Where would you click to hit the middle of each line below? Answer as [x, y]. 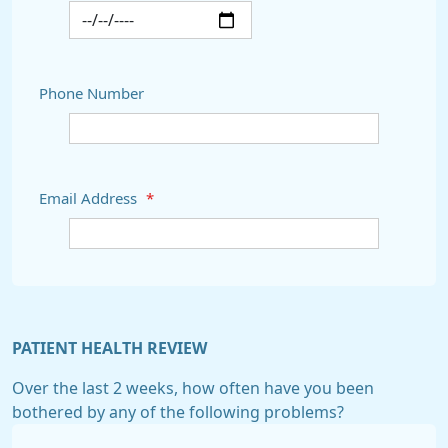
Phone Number [91, 93]
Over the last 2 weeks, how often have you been [193, 388]
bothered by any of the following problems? [178, 412]
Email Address [90, 198]
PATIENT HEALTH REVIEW [109, 348]
